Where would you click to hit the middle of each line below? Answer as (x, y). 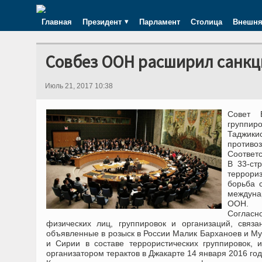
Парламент (160, 22)
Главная (57, 22)
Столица (206, 22)
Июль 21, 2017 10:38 (79, 86)
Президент (102, 22)
